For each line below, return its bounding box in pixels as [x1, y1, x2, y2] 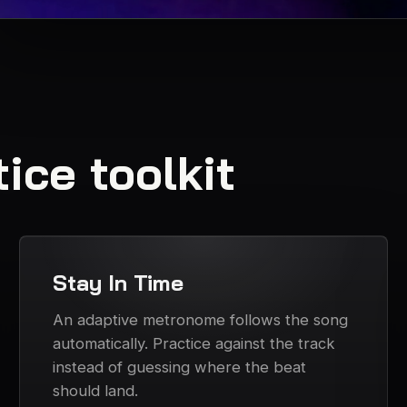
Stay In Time [53, 269, 184, 297]
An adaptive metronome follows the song [53, 311, 349, 330]
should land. [53, 382, 139, 401]
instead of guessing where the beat [53, 358, 307, 377]
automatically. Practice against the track [53, 334, 335, 353]
